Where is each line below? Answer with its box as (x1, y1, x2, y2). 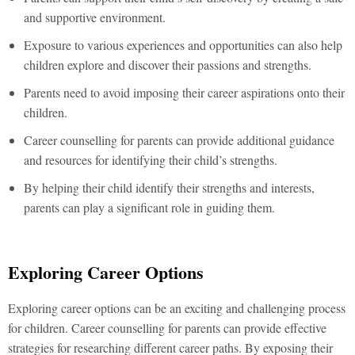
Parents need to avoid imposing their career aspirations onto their (24, 84, 345, 101)
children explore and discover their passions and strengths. (24, 56, 311, 73)
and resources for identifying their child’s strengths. (24, 151, 277, 168)
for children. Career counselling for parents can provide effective (8, 319, 326, 336)
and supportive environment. (24, 9, 166, 25)
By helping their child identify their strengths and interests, (24, 179, 315, 196)
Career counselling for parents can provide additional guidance (24, 132, 334, 148)
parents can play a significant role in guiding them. (24, 199, 275, 216)
